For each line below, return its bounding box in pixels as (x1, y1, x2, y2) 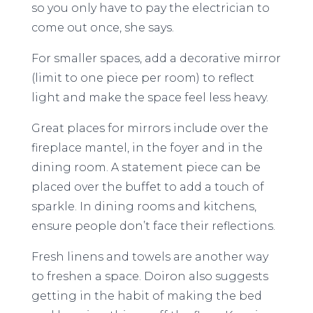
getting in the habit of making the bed (31, 289, 262, 303)
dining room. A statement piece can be (31, 161, 261, 174)
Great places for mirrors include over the (31, 122, 268, 135)
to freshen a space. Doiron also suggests (31, 270, 268, 283)
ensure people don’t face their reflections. (31, 219, 275, 233)
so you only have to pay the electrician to (31, 1, 270, 15)
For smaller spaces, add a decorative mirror (31, 52, 281, 65)
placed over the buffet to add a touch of (31, 180, 264, 194)
